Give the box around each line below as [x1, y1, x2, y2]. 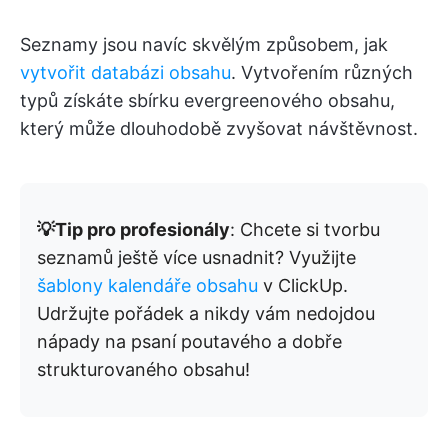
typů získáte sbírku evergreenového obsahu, [20, 90, 395, 112]
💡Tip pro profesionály [37, 219, 230, 241]
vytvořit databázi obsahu [20, 62, 231, 84]
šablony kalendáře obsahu [37, 275, 258, 297]
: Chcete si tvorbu [230, 219, 380, 241]
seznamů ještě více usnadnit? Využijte [37, 247, 356, 269]
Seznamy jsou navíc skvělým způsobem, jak [20, 34, 388, 56]
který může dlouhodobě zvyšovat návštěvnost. [20, 118, 418, 140]
